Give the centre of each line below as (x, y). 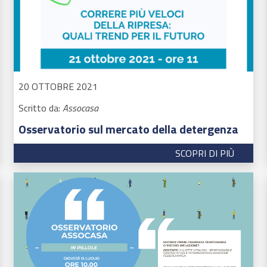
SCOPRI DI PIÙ (205, 153)
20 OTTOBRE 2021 (58, 86)
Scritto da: (40, 108)
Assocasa (80, 108)
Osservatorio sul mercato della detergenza (128, 129)
